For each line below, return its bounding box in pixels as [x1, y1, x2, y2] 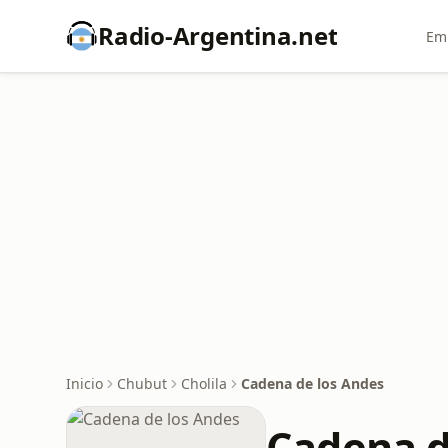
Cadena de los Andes [241, 374, 384, 393]
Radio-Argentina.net [98, 19, 338, 52]
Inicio [66, 374, 103, 393]
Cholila [181, 374, 227, 393]
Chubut [117, 374, 167, 393]
